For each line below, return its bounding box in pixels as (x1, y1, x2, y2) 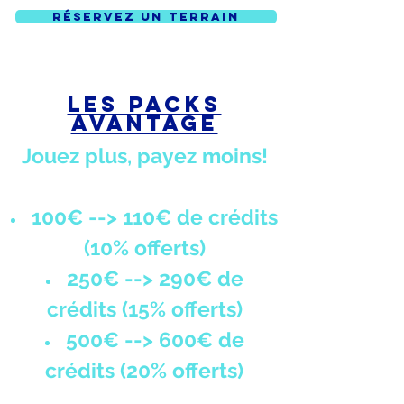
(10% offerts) (83, 235, 206, 260)
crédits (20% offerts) (45, 358, 243, 382)
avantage (70, 109, 218, 136)
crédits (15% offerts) (46, 297, 243, 321)
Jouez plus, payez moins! (21, 143, 268, 168)
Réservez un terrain (52, 10, 240, 23)
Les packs (67, 90, 222, 117)
